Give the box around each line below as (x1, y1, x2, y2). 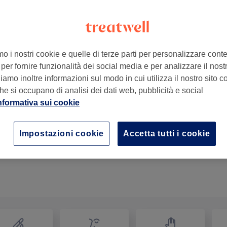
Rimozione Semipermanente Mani (33, 112, 159, 123)
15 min (33, 125, 58, 135)
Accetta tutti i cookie (123, 129, 210, 138)
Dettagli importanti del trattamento (58, 125, 192, 135)
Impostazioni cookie (19, 129, 104, 138)
